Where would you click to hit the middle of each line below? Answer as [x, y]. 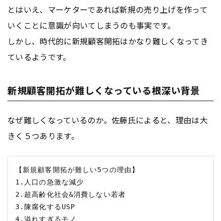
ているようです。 [39, 56]
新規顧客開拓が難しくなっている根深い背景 [104, 90]
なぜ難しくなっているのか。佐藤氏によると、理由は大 [108, 120]
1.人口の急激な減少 [50, 182]
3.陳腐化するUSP [54, 206]
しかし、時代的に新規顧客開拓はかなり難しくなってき [108, 41]
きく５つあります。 [43, 135]
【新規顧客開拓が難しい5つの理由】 [77, 169]
